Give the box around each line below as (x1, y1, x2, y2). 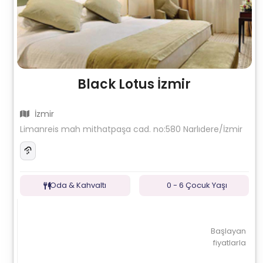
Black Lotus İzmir (77, 75, 191, 93)
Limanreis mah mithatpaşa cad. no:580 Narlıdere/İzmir (20, 123, 243, 135)
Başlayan (210, 225, 246, 237)
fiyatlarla (213, 237, 246, 248)
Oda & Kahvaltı (50, 180, 107, 191)
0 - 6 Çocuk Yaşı (166, 180, 227, 191)
